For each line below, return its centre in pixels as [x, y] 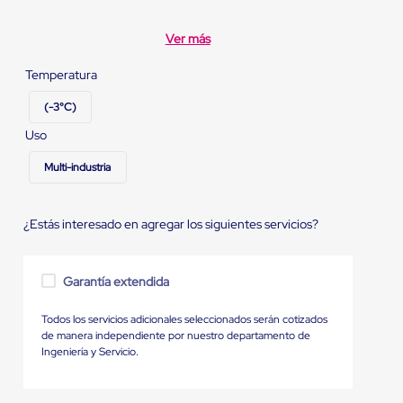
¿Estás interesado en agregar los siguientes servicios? [170, 224]
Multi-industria [77, 167]
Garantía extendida [116, 281]
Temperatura [61, 74]
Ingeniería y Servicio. [90, 351]
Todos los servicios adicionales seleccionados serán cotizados [184, 319]
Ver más [188, 39]
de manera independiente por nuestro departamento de [175, 335]
